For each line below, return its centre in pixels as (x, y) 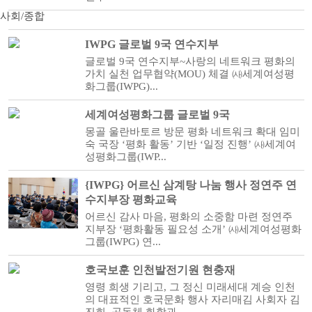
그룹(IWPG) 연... (123, 242)
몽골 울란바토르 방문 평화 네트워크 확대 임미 (192, 132)
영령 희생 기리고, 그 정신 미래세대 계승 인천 (190, 287)
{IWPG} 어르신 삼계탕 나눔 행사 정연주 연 (190, 185)
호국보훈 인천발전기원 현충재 (160, 270)
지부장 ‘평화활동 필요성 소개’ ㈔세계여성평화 (193, 229)
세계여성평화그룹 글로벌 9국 (157, 115)
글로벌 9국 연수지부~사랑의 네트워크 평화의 (190, 61)
